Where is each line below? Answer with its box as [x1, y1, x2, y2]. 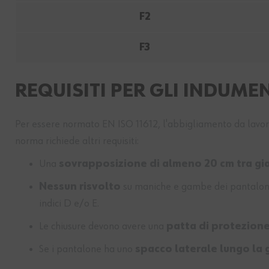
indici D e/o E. [39, 198, 99, 210]
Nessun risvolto [39, 181, 121, 193]
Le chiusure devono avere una [39, 221, 166, 232]
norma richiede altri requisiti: [15, 136, 139, 147]
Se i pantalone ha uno [39, 244, 135, 255]
